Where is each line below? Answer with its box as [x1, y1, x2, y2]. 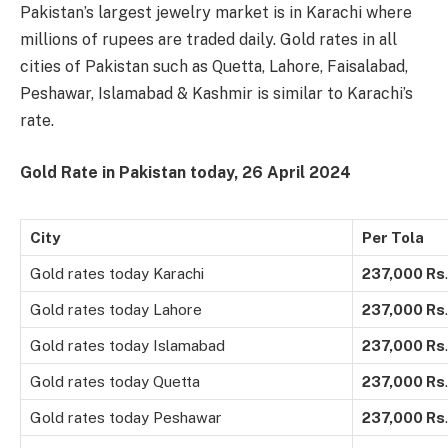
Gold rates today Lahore [30, 300, 202, 318]
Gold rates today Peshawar [30, 408, 222, 426]
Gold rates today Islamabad [30, 336, 225, 354]
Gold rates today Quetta [30, 372, 200, 390]
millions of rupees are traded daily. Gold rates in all [20, 30, 397, 50]
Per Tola [362, 228, 424, 246]
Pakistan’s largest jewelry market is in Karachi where [20, 3, 412, 23]
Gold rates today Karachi [30, 264, 204, 282]
